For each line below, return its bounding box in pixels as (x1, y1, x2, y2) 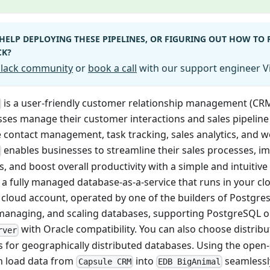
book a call (88, 61, 137, 75)
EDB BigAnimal (157, 256, 221, 266)
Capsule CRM (78, 256, 131, 266)
